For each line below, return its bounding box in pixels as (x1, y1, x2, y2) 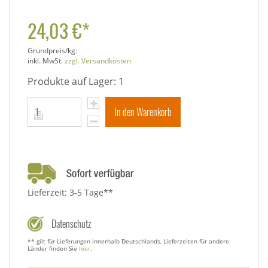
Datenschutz (51, 216, 91, 231)
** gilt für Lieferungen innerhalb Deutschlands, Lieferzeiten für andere (28, 236, 229, 245)
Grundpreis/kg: (28, 45, 79, 56)
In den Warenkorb (114, 104, 172, 119)
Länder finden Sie (28, 243, 79, 252)
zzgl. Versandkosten (65, 55, 131, 66)
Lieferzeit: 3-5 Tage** (28, 186, 113, 198)
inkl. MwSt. (28, 55, 65, 66)
